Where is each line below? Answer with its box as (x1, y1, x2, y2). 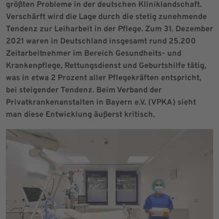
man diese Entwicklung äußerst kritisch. (6, 110, 155, 120)
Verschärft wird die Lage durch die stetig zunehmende (6, 12, 207, 22)
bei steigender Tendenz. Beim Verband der (6, 86, 162, 95)
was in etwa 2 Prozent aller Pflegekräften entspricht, (6, 73, 201, 83)
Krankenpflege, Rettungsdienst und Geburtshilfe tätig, (6, 61, 206, 71)
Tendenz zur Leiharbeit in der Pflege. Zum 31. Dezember (6, 24, 213, 34)
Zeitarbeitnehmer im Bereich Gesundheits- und (6, 49, 181, 59)
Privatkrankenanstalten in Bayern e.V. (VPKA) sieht (6, 98, 196, 108)
